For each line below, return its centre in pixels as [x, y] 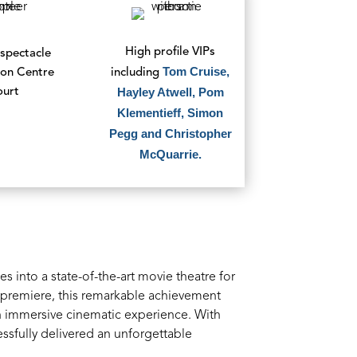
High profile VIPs [171, 52]
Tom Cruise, [196, 71]
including [137, 73]
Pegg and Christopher [170, 133]
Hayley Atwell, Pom [170, 92]
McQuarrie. [170, 154]
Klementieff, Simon [171, 112]
